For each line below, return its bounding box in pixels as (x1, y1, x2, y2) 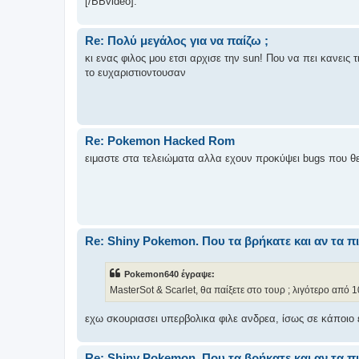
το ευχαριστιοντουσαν (85, 67, 186, 79)
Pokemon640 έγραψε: (124, 268, 215, 279)
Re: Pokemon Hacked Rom (85, 133, 235, 147)
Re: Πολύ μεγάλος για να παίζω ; (85, 33, 268, 47)
